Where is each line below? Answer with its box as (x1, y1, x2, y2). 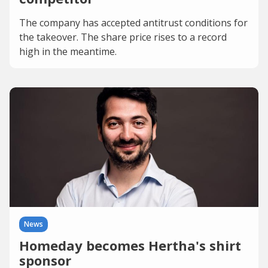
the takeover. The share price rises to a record (19, 31, 227, 44)
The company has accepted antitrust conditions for (19, 16, 248, 29)
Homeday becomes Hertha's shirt (19, 236, 241, 254)
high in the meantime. (19, 45, 117, 58)
